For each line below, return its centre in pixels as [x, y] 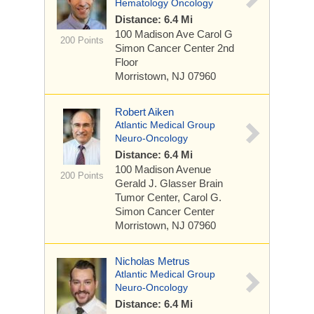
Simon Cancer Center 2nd [175, 48]
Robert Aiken [144, 112]
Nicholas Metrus [152, 261]
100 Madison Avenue [163, 169]
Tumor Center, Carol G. [168, 197]
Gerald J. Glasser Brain [169, 183]
